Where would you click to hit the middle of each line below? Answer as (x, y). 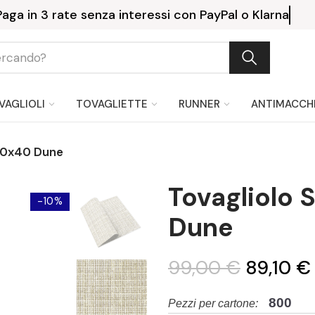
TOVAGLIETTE (112, 104)
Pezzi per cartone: (213, 303)
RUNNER (199, 104)
